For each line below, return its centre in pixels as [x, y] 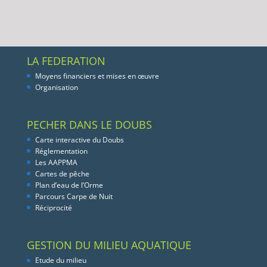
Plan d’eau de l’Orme [69, 185]
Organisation [56, 87]
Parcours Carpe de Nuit [74, 196]
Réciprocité [53, 207]
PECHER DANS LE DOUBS [89, 124]
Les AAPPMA [56, 162]
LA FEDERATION [66, 60]
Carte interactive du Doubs [79, 139]
